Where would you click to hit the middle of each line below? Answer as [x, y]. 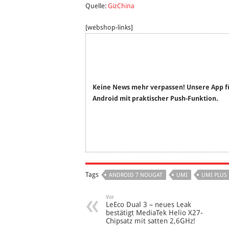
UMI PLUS [214, 175]
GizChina [121, 6]
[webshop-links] [109, 28]
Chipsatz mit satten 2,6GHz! [151, 221]
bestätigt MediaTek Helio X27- [154, 213]
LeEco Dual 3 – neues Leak [148, 205]
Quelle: [97, 6]
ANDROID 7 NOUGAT [136, 175]
